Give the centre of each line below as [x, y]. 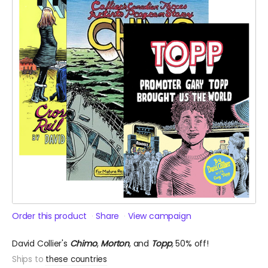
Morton [115, 243]
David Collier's [41, 243]
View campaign [160, 216]
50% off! [192, 243]
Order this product [50, 216]
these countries [76, 259]
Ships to [29, 259]
